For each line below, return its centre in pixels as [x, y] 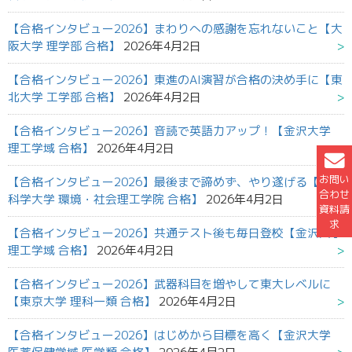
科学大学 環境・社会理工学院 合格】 [105, 200]
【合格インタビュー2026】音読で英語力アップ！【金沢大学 [169, 131]
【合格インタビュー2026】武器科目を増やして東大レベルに [169, 284]
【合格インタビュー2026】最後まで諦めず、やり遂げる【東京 [175, 182]
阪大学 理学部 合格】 [64, 46]
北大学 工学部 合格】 [64, 97]
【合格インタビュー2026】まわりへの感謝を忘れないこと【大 [175, 29]
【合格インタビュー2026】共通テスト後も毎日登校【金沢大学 [175, 233]
